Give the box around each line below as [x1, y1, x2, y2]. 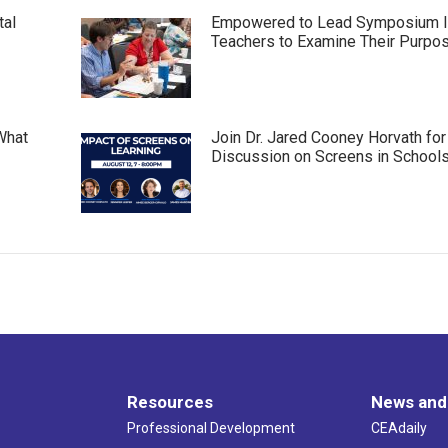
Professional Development [126, 419, 295, 436]
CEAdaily [371, 419, 428, 436]
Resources [126, 391, 213, 412]
